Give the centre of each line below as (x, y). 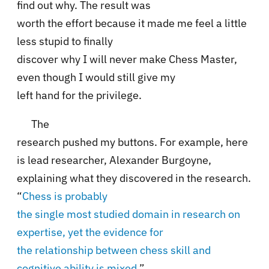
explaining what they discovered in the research (132, 178)
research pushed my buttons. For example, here (132, 142)
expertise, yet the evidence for (90, 232)
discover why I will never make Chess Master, (127, 59)
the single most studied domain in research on (128, 214)
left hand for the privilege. (79, 95)
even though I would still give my (96, 77)
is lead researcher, (63, 160)
